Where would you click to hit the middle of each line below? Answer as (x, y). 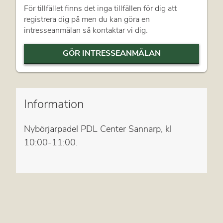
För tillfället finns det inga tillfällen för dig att (100, 8)
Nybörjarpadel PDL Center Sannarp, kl (98, 129)
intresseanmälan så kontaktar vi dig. (86, 30)
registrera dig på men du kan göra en (87, 19)
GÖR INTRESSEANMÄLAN (111, 53)
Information (54, 104)
